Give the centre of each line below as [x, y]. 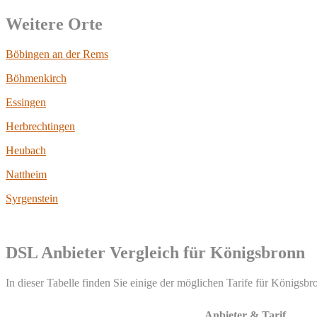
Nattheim [26, 175]
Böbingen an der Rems [57, 54]
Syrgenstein [32, 199]
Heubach [26, 151]
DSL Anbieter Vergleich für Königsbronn [155, 253]
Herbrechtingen [40, 127]
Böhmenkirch [36, 79]
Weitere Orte [54, 24]
